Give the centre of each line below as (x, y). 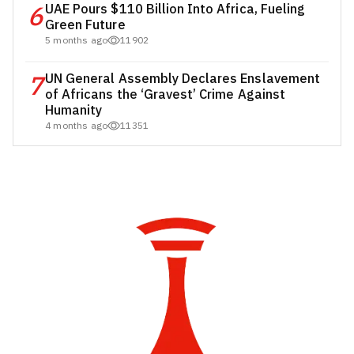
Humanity (74, 110)
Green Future (85, 25)
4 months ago (77, 126)
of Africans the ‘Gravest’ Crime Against (165, 94)
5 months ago (77, 40)
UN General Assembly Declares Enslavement (183, 79)
